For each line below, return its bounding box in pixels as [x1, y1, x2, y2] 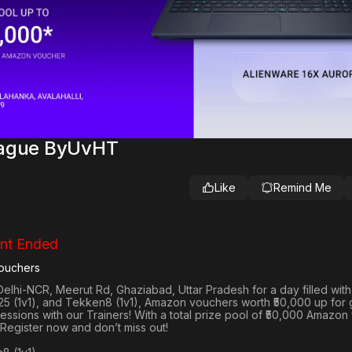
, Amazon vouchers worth [138, 295, 273, 310]
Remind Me [273, 181, 332, 195]
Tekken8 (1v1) [65, 295, 138, 310]
